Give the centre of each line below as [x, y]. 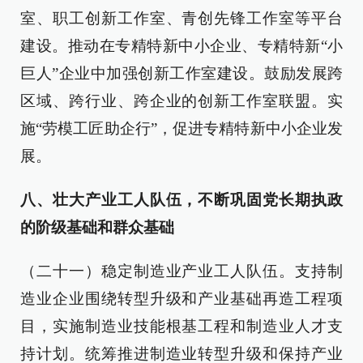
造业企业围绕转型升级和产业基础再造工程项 [181, 299]
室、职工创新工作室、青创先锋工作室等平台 [181, 18]
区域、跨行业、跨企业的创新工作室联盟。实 [181, 101]
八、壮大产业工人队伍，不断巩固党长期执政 [181, 200]
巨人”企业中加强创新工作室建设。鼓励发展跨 [181, 73]
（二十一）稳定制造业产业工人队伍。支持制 [181, 271]
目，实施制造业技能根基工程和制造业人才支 [181, 326]
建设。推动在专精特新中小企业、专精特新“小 [181, 46]
